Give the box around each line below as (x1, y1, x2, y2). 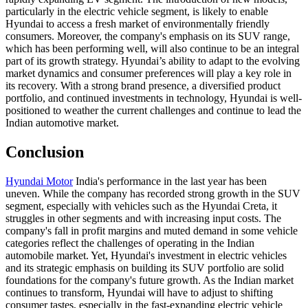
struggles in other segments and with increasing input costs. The (5, 212, 281, 224)
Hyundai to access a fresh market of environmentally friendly (5, 17, 269, 30)
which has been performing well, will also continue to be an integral (5, 42, 299, 54)
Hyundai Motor (5, 175, 73, 187)
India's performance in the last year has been (73, 175, 267, 187)
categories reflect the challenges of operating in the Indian (5, 236, 254, 249)
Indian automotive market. (5, 116, 119, 129)
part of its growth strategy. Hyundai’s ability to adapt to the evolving (5, 54, 300, 67)
